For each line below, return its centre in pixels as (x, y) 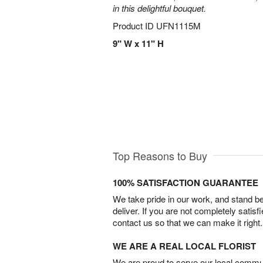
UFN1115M (178, 26)
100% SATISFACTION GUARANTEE (186, 182)
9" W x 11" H (138, 43)
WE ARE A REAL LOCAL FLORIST (184, 246)
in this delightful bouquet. (159, 8)
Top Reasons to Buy (160, 155)
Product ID (134, 26)
